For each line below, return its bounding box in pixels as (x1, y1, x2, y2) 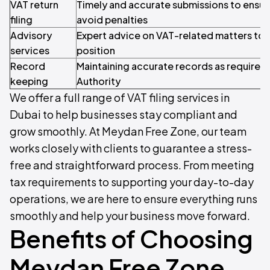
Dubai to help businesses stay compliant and (10, 107, 237, 122)
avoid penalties (77, 13, 148, 27)
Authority (77, 75, 121, 88)
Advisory (10, 29, 52, 42)
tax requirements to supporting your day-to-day (10, 175, 254, 189)
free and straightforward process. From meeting (10, 158, 254, 172)
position (77, 44, 115, 57)
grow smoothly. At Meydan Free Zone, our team (10, 124, 246, 139)
